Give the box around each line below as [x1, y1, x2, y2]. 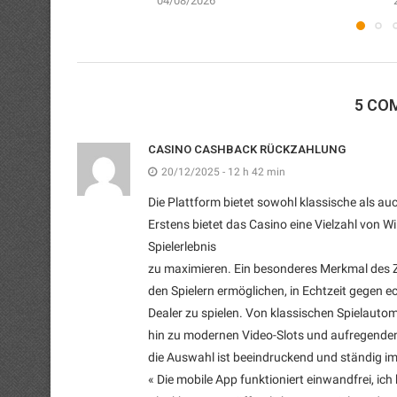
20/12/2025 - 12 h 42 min [161, 165, 285, 178]
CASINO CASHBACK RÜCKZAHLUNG [148, 142, 346, 156]
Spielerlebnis [148, 238, 216, 253]
